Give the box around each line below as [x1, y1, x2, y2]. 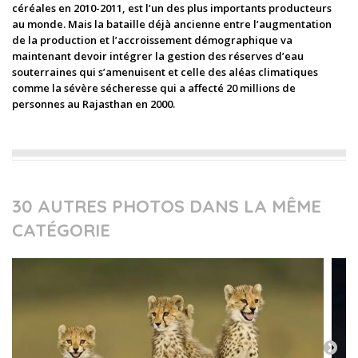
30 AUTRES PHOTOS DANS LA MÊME [12, 195, 321, 217]
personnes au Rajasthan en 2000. [12, 97, 175, 111]
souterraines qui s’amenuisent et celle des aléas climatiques [12, 65, 318, 79]
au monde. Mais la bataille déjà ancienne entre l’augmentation [12, 17, 332, 31]
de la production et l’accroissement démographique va [12, 33, 292, 47]
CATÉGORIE [12, 219, 110, 241]
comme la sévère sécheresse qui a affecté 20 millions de [12, 81, 296, 95]
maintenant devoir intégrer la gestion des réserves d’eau [12, 49, 304, 63]
